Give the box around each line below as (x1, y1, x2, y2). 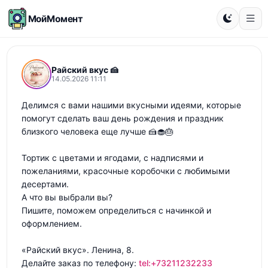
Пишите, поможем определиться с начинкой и (21, 205, 211, 215)
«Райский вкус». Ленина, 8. (21, 245, 134, 255)
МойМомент (28, 13, 84, 25)
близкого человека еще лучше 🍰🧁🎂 (21, 126, 173, 136)
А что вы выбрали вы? (21, 192, 112, 202)
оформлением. (21, 218, 82, 229)
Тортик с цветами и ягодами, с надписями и (21, 153, 203, 163)
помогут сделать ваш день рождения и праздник (21, 113, 224, 123)
